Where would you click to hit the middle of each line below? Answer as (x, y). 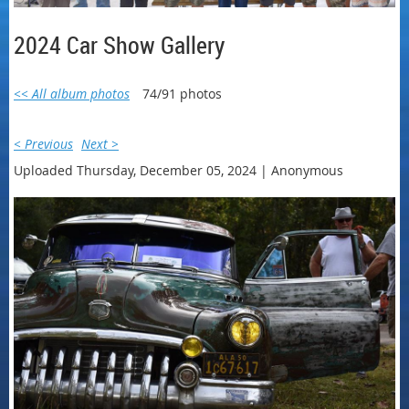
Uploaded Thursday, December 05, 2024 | (141, 170)
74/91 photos (182, 93)
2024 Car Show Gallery (119, 45)
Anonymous (307, 170)
